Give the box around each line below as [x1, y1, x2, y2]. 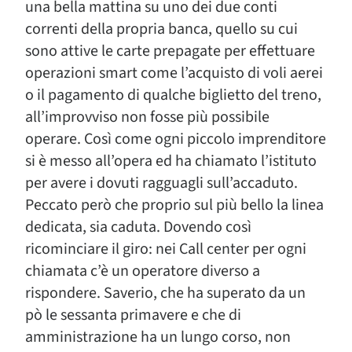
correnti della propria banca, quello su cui [25, 18, 298, 40]
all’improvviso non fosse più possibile [25, 106, 269, 128]
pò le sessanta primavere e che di [25, 304, 241, 326]
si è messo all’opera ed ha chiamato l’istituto [25, 150, 317, 172]
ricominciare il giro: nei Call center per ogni [25, 238, 306, 260]
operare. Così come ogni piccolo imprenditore [25, 128, 326, 150]
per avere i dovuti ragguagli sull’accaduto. [25, 172, 298, 194]
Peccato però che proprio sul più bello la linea [25, 194, 324, 216]
